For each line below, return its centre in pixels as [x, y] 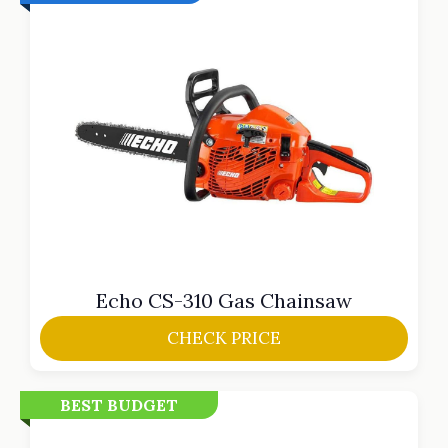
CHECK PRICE [224, 337]
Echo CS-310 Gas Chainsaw [224, 300]
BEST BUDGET [119, 404]
